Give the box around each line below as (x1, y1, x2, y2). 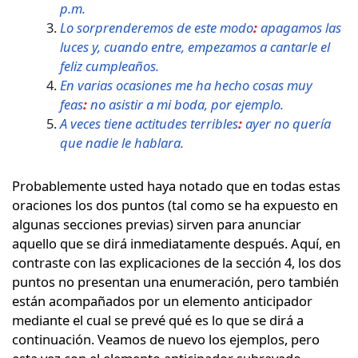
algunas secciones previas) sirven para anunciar (12, 214, 301, 233)
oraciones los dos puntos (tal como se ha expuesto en (12, 195, 338, 214)
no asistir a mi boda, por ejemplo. (90, 94, 284, 113)
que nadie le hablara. (60, 133, 184, 152)
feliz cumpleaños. (60, 56, 159, 75)
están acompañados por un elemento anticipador (12, 291, 312, 310)
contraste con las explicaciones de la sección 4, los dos (12, 253, 341, 272)
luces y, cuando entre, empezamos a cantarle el (60, 37, 330, 56)
